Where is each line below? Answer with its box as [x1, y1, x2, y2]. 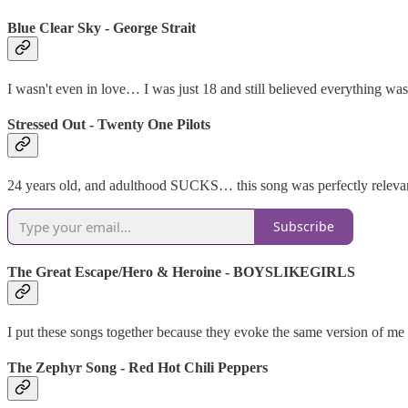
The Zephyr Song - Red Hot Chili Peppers [7, 360, 268, 376]
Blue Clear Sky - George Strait [7, 19, 196, 36]
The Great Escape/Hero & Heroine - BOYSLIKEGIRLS [7, 263, 355, 280]
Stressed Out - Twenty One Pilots [7, 117, 210, 133]
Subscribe [273, 218, 334, 236]
